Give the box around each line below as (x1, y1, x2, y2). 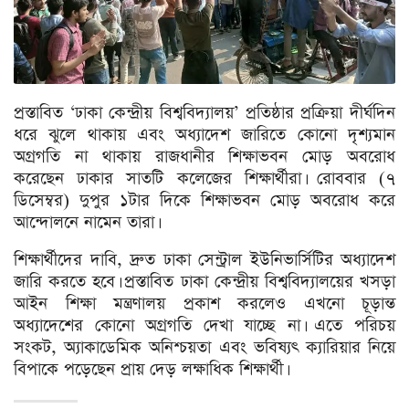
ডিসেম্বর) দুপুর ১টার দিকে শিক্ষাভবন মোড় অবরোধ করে (14, 189, 395, 213)
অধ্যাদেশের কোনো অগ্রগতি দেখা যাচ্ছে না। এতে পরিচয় (14, 314, 395, 338)
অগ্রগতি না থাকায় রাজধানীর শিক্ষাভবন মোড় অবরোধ (14, 145, 395, 169)
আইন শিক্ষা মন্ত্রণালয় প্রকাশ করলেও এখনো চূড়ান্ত (14, 292, 395, 316)
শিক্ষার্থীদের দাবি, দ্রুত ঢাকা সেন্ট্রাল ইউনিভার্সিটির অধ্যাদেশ (14, 248, 395, 272)
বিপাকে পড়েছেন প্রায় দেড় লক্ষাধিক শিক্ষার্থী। (14, 358, 286, 382)
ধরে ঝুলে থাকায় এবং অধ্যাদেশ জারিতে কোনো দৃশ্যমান (14, 123, 395, 147)
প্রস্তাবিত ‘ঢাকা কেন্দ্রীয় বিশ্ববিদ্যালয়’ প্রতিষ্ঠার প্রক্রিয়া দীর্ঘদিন (14, 101, 395, 125)
